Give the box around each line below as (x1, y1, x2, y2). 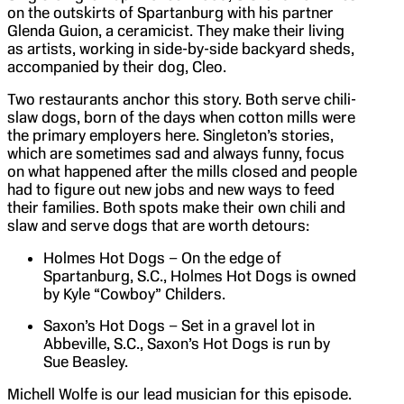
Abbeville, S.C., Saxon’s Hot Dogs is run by (43, 334, 330, 353)
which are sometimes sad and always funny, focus (7, 143, 344, 162)
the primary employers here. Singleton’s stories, (7, 125, 334, 144)
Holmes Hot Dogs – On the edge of (43, 248, 281, 267)
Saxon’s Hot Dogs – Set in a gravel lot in (43, 316, 315, 335)
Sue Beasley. (43, 352, 128, 371)
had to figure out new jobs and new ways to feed (7, 179, 335, 198)
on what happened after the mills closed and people (7, 161, 357, 180)
